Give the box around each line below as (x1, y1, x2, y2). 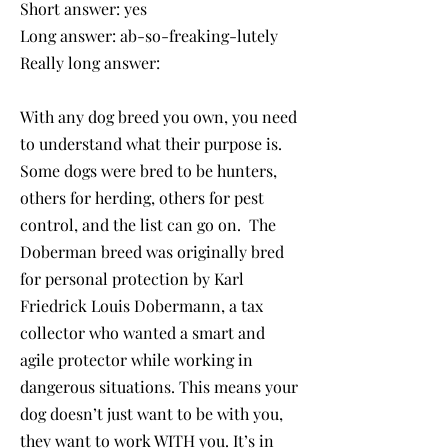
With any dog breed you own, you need (20, 105, 297, 127)
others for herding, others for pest (20, 186, 264, 208)
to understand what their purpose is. (20, 132, 282, 154)
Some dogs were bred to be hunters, (20, 159, 277, 181)
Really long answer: (20, 51, 164, 73)
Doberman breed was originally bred (20, 240, 284, 262)
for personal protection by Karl (20, 267, 244, 289)
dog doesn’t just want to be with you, (20, 402, 283, 424)
